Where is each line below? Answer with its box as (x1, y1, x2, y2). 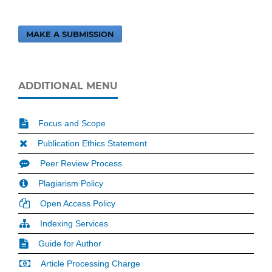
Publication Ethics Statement (38, 138, 147, 148)
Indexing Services (40, 218, 108, 228)
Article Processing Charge (41, 258, 140, 268)
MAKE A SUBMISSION (26, 29, 115, 39)
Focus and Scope (38, 118, 106, 128)
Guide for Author (38, 238, 101, 248)
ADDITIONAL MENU (18, 80, 118, 92)
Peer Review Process (40, 158, 122, 168)
